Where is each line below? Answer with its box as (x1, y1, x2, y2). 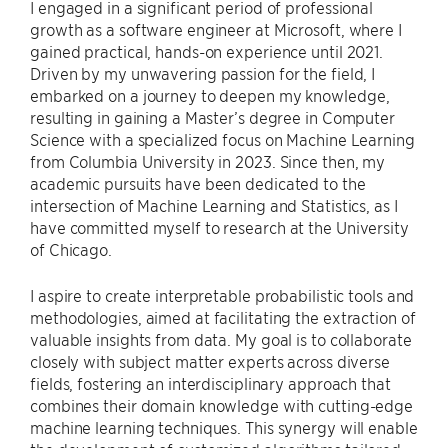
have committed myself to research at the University (30, 217, 409, 237)
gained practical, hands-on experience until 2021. (30, 41, 384, 61)
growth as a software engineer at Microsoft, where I (30, 19, 402, 39)
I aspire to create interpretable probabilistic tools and (30, 285, 415, 305)
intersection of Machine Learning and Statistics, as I (30, 195, 398, 215)
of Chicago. (30, 239, 112, 259)
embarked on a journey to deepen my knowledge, (30, 85, 390, 105)
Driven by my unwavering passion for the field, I (30, 63, 376, 83)
